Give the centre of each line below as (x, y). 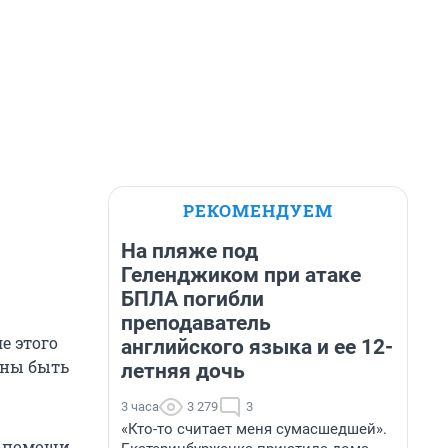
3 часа (140, 406)
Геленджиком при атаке (241, 275)
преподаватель (196, 323)
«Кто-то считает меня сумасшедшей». (254, 429)
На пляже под (189, 251)
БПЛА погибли (192, 299)
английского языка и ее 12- (257, 347)
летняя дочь (183, 371)
